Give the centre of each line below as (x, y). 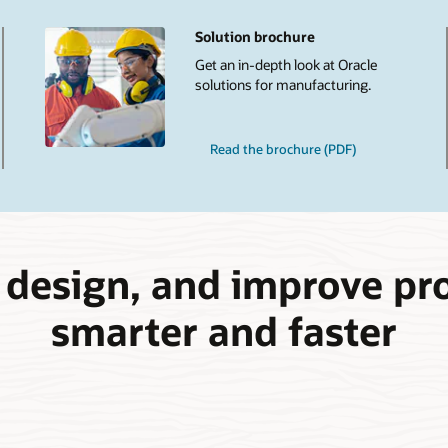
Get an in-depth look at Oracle (286, 64)
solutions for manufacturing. (283, 84)
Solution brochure (255, 37)
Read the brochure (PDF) (282, 149)
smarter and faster (224, 330)
